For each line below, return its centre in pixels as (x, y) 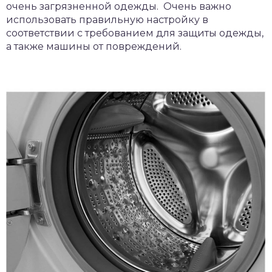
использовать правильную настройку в (107, 19)
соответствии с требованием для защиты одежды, (135, 33)
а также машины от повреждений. (94, 46)
